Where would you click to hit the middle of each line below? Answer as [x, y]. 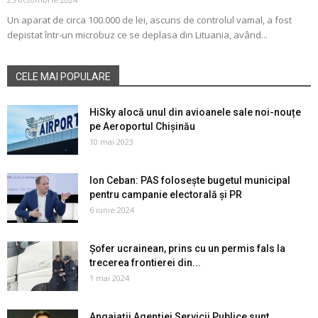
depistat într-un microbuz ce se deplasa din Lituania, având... [137, 35]
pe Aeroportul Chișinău [142, 127]
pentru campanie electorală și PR [166, 195]
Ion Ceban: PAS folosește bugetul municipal [190, 181]
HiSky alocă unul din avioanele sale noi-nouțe [195, 113]
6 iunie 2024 [112, 210]
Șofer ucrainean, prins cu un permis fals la [187, 249]
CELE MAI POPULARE [63, 77]
